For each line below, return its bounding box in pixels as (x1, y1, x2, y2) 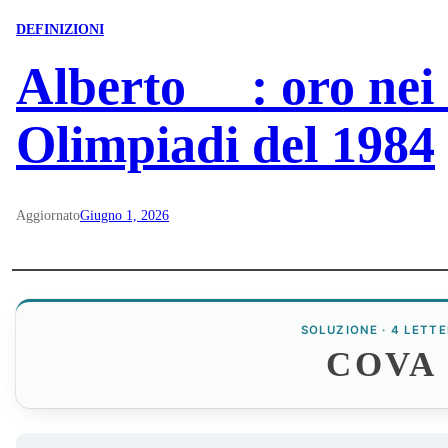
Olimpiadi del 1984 (16, 115, 435, 174)
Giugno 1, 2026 (80, 206, 169, 223)
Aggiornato (16, 206, 80, 223)
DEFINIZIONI (16, 21, 104, 38)
